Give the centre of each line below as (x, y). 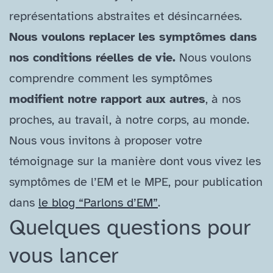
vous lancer (64, 256)
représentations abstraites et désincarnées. (126, 16)
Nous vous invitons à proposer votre (106, 141)
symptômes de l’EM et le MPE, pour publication (136, 182)
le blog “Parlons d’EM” (98, 203)
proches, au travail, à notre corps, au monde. (131, 120)
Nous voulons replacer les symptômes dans (133, 37)
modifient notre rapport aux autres (107, 99)
